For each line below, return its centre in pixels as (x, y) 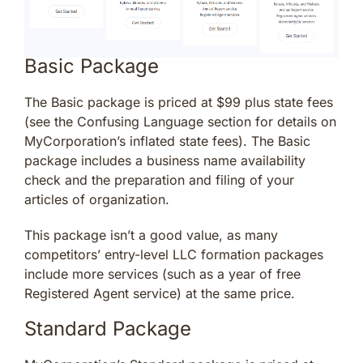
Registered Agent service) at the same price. (160, 294)
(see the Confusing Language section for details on (180, 122)
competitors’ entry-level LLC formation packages (174, 255)
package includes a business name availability (165, 161)
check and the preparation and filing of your (159, 180)
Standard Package (108, 329)
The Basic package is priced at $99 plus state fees (179, 102)
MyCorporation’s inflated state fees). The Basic (167, 141)
